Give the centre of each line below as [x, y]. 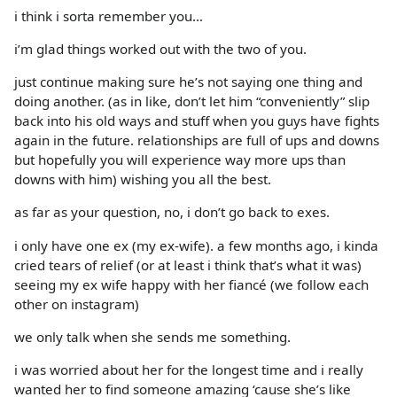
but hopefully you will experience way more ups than [180, 160]
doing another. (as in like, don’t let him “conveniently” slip [192, 101]
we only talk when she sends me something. [152, 336]
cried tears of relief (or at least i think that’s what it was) [188, 265]
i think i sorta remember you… [109, 16]
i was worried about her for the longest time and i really [189, 369]
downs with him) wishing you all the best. [143, 179]
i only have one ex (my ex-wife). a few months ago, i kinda [196, 245]
